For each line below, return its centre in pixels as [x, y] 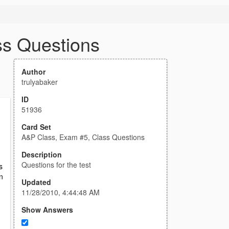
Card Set [36, 127]
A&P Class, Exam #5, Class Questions [83, 137]
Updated [36, 182]
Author [33, 72]
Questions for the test [56, 165]
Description [42, 154]
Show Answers [47, 210]
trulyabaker [40, 82]
